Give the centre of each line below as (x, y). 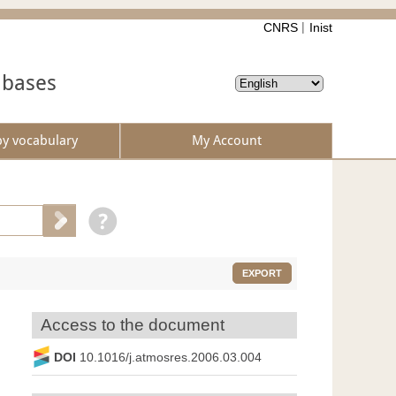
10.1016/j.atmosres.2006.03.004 (171, 357)
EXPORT (262, 274)
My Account (226, 141)
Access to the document (133, 325)
